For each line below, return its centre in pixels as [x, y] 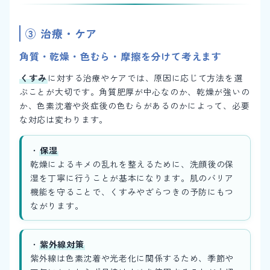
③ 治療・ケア [61, 33]
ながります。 [57, 205]
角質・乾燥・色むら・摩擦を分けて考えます [121, 56]
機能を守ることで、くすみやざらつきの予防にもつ [132, 191]
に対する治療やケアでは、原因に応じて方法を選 [145, 77]
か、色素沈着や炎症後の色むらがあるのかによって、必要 [135, 105]
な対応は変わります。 [64, 119]
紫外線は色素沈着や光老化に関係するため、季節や [132, 258]
